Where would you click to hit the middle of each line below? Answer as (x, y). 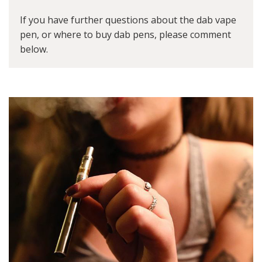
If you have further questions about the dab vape (128, 20)
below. (34, 49)
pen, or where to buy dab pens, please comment (125, 35)
